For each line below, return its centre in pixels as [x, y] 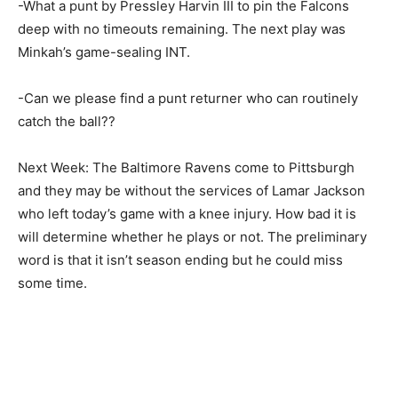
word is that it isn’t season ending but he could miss [180, 260]
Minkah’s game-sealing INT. [104, 52]
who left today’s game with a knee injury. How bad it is [187, 214]
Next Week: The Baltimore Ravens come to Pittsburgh [186, 168]
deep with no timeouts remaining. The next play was [182, 29]
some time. [52, 283]
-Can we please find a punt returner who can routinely [188, 99]
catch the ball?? [67, 122]
